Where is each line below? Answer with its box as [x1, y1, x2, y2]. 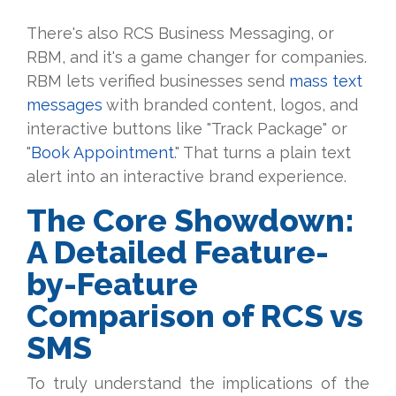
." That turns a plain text [174, 143, 351, 163]
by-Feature [27, 265, 198, 303]
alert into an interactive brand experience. [27, 167, 346, 187]
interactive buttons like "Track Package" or [27, 119, 347, 139]
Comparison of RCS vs [27, 297, 363, 335]
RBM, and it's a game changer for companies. [27, 48, 367, 67]
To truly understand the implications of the [27, 374, 369, 393]
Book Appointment [31, 143, 174, 163]
